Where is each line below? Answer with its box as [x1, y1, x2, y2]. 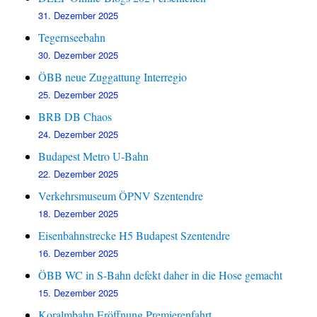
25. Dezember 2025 [38, 88, 119, 102]
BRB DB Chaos [38, 109, 113, 125]
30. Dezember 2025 [38, 48, 119, 62]
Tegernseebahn [38, 30, 106, 45]
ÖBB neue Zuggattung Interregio [38, 69, 188, 85]
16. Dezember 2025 [38, 246, 119, 260]
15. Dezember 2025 [38, 286, 119, 300]
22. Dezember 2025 [38, 167, 119, 181]
